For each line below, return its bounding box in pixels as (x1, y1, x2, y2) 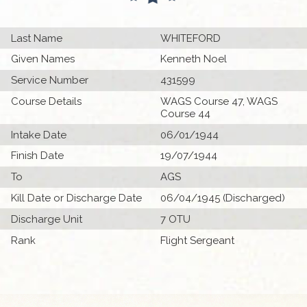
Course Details (11, 95, 82, 108)
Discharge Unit (11, 212, 83, 225)
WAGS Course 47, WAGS (160, 95, 278, 108)
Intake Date (11, 128, 67, 141)
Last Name (11, 32, 63, 45)
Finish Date (11, 149, 64, 162)
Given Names (11, 53, 75, 66)
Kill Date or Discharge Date (11, 192, 143, 205)
